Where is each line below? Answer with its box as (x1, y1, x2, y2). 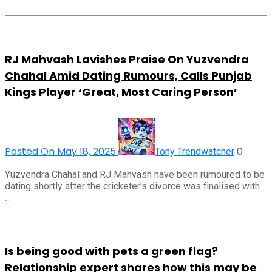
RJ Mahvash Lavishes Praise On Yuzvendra (5, 51, 249, 67)
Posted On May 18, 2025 (5, 144, 118, 158)
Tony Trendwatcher (155, 145, 234, 157)
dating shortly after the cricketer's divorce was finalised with (5, 180, 260, 192)
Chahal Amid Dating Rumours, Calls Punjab (5, 67, 252, 83)
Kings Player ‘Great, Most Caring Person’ (5, 84, 237, 100)
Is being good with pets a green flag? (5, 243, 218, 259)
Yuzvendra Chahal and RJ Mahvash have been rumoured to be (5, 168, 265, 180)
